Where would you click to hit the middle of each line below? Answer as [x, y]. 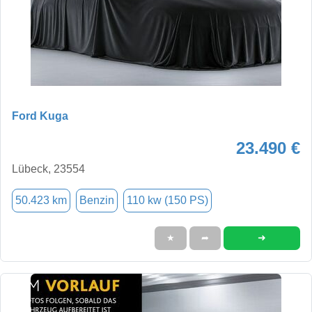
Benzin [97, 200]
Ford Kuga [40, 116]
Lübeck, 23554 [48, 169]
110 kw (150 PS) [167, 200]
